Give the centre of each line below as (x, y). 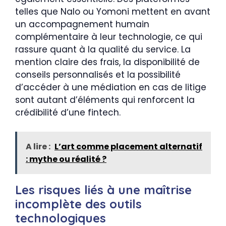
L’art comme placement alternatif (128, 147)
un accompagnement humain (82, 24)
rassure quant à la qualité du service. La (103, 49)
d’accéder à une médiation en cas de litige (111, 87)
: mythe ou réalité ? (66, 159)
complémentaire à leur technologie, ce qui (109, 37)
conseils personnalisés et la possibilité (98, 74)
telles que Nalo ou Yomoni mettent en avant (113, 11)
